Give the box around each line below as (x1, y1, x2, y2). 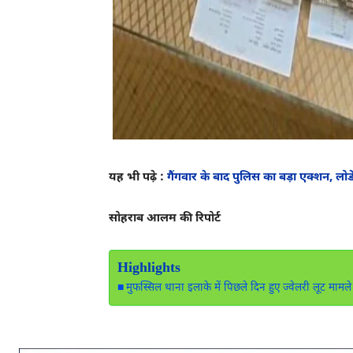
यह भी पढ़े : (109, 170, 167, 186)
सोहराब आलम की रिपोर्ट (109, 211, 221, 227)
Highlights (117, 259, 180, 278)
